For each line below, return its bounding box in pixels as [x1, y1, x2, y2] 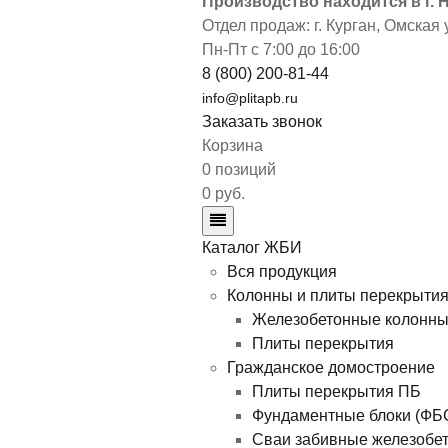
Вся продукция [227, 263, 337, 281]
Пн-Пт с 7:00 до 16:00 [202, 41, 360, 59]
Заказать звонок [202, 113, 322, 131]
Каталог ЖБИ [202, 239, 302, 257]
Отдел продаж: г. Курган [202, 17, 376, 35]
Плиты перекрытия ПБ [252, 383, 421, 401]
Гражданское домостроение [227, 359, 435, 377]
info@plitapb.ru [202, 90, 298, 107]
